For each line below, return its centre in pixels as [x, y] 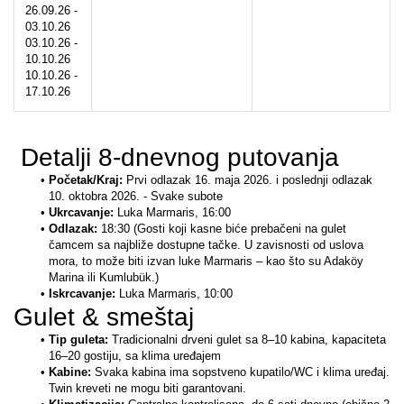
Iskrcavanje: [83, 294]
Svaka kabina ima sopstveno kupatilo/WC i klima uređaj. [242, 372]
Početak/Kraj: [87, 180]
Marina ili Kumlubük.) [104, 278]
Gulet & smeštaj [104, 317]
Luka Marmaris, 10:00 [175, 294]
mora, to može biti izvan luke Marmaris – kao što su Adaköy [206, 262]
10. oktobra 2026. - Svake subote [136, 197]
